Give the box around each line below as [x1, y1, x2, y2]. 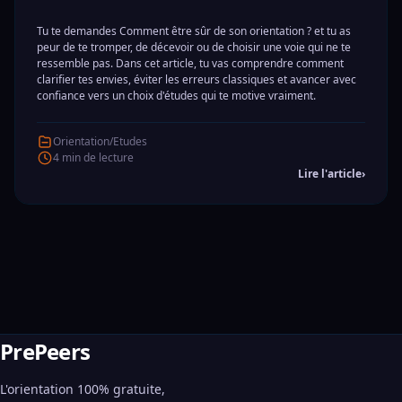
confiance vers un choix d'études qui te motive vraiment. [37, 88, 316, 103]
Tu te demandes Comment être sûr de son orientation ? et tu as [37, 23, 351, 39]
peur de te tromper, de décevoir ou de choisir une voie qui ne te [37, 39, 351, 55]
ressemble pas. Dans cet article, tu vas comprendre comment [37, 56, 344, 71]
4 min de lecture [53, 150, 134, 165]
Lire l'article [298, 166, 362, 181]
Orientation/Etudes [53, 134, 147, 149]
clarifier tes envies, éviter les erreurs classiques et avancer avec [37, 72, 356, 87]
